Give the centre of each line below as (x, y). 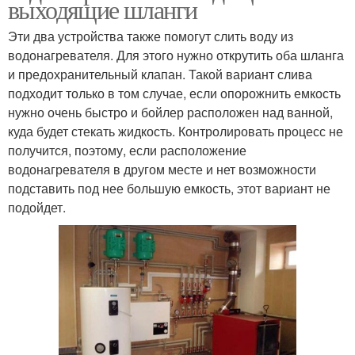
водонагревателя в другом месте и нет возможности (162, 170)
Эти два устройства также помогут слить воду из (151, 36)
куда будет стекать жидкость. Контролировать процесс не (176, 132)
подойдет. (37, 208)
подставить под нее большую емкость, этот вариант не (169, 189)
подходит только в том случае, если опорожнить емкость (174, 94)
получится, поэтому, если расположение (127, 151)
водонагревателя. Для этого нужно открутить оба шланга (176, 55)
